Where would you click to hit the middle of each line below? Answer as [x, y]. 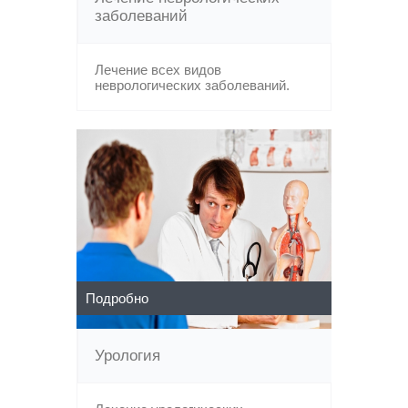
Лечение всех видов [158, 70]
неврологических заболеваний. [192, 85]
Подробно [117, 298]
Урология [127, 356]
